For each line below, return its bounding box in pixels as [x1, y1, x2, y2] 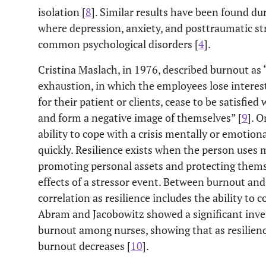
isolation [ [38, 5, 85, 19]
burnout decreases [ [38, 239, 131, 253]
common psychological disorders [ [38, 37, 198, 51]
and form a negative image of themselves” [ [38, 110, 242, 125]
